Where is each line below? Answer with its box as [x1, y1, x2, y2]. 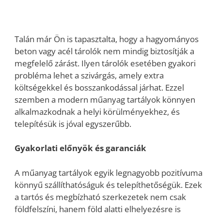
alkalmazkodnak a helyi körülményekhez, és [15, 106, 180, 117]
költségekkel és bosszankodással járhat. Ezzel [15, 81, 184, 93]
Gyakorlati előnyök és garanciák [15, 142, 146, 154]
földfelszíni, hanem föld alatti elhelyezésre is [15, 203, 181, 215]
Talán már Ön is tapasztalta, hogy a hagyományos [15, 33, 199, 45]
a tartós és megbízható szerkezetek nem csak [15, 191, 186, 202]
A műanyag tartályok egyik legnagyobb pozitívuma [15, 167, 202, 178]
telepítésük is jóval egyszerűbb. [15, 118, 131, 129]
